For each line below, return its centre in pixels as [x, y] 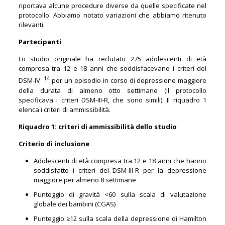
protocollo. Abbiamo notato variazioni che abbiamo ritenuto [113, 15]
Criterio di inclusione [54, 143]
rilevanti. [33, 25]
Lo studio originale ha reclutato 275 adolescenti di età [113, 59]
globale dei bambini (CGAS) [74, 204]
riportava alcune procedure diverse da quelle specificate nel [113, 6]
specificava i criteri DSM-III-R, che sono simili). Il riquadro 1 [113, 100]
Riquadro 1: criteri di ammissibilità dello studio [97, 126]
